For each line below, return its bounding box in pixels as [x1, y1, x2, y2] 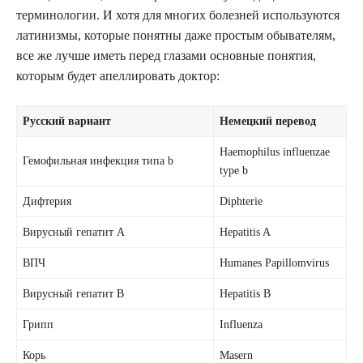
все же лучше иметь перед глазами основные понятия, [16, 48, 316, 62]
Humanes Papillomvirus [220, 255, 330, 269]
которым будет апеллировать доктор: [16, 68, 220, 83]
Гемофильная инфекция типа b [23, 153, 174, 167]
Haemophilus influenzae [220, 144, 331, 158]
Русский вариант [23, 113, 112, 127]
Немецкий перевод [220, 113, 317, 127]
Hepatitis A [220, 224, 271, 238]
